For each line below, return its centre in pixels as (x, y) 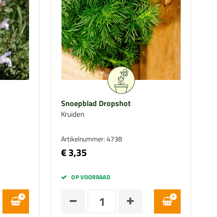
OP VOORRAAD (91, 177)
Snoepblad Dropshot (96, 103)
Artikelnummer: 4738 (92, 139)
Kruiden (73, 114)
